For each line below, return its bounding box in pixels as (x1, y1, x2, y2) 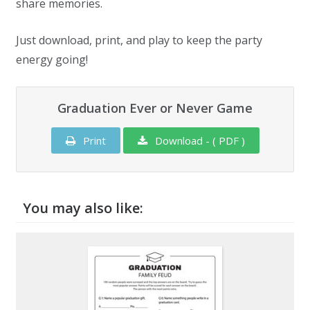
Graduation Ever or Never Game (57, 100, 253, 117)
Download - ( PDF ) (152, 134, 245, 148)
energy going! (16, 52, 88, 68)
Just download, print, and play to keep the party (16, 33, 262, 48)
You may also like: (23, 199, 143, 218)
